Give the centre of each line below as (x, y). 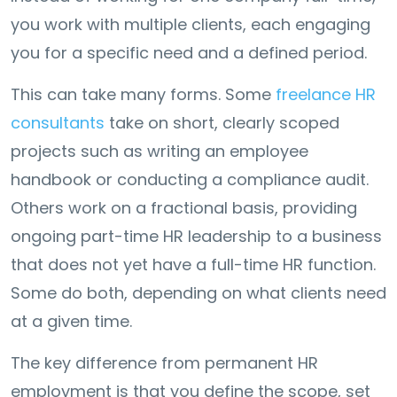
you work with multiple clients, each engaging (191, 24)
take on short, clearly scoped (224, 122)
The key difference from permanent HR (164, 362)
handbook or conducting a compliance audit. (190, 179)
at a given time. (71, 321)
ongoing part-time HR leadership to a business (196, 236)
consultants (60, 122)
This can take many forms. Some (143, 94)
